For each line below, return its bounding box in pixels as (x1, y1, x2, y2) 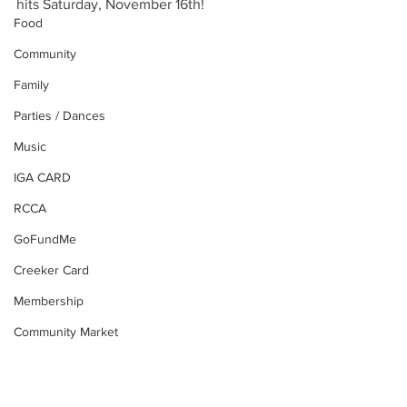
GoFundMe (14, 232, 76, 246)
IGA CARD (14, 170, 71, 184)
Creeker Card (14, 263, 89, 277)
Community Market (14, 324, 118, 339)
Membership (14, 293, 84, 308)
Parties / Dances (14, 108, 105, 123)
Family (14, 77, 49, 92)
